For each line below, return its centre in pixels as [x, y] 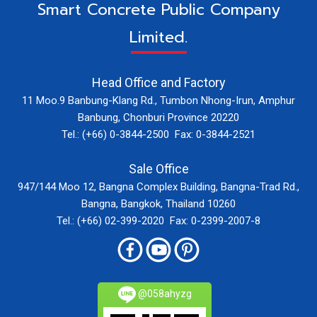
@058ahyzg [163, 293]
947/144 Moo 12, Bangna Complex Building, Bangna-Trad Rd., [158, 187]
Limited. [158, 37]
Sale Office [158, 169]
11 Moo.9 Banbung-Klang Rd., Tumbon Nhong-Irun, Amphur [158, 100]
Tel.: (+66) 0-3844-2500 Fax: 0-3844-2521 [158, 134]
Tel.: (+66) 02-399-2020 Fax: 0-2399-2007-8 [158, 221]
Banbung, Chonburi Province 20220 [158, 117]
